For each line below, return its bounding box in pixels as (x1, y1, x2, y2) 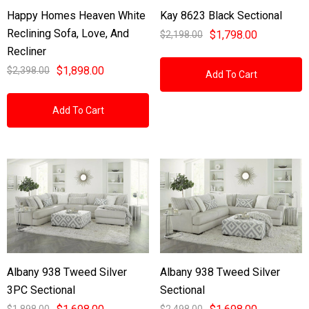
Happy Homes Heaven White (7, 8, 146, 22)
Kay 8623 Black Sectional (160, 8, 282, 22)
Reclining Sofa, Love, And (7, 26, 129, 40)
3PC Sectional (7, 283, 75, 297)
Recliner (7, 44, 46, 58)
